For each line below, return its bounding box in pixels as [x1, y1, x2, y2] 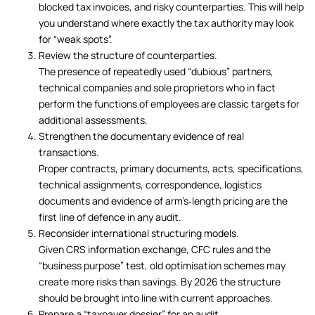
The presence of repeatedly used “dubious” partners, [39, 64, 274, 78]
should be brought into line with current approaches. [39, 290, 274, 304]
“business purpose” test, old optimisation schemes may [39, 258, 286, 272]
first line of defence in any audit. [39, 210, 182, 224]
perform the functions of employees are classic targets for [39, 96, 300, 110]
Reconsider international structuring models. [39, 226, 240, 240]
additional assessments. [39, 112, 148, 127]
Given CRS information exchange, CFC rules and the [39, 242, 271, 256]
